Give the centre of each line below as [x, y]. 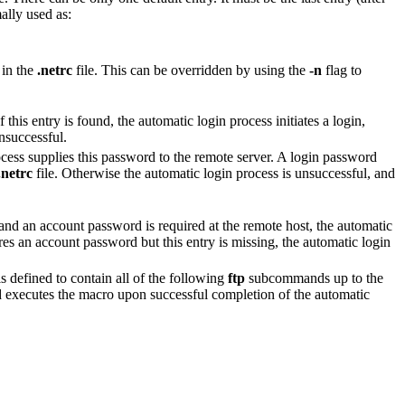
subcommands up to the [314, 278]
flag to [342, 71]
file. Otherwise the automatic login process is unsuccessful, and [214, 174]
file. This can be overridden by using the [191, 71]
